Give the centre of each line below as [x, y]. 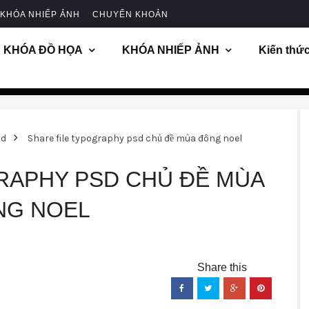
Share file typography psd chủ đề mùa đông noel [135, 138]
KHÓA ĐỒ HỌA [43, 50]
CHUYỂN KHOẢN [130, 14]
